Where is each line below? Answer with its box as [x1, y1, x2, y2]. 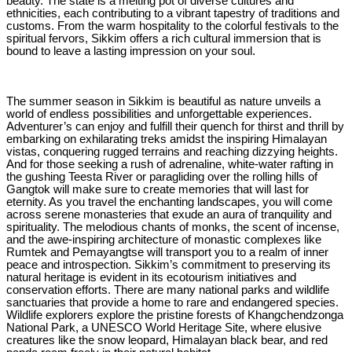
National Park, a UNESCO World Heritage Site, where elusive [6, 321, 321, 334]
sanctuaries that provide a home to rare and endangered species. [6, 295, 339, 309]
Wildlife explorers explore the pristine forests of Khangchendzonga [6, 308, 343, 321]
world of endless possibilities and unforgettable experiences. [6, 107, 312, 120]
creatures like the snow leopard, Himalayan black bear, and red [6, 333, 328, 346]
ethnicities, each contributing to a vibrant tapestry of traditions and [6, 6, 339, 20]
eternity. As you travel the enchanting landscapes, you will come [6, 195, 332, 208]
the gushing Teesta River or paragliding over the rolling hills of [6, 170, 317, 183]
